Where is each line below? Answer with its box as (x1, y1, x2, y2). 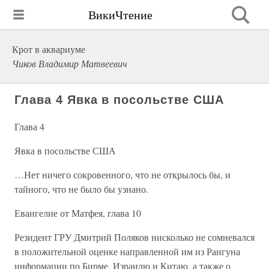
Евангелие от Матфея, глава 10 (14, 207, 141, 219)
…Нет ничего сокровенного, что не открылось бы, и (14, 168, 231, 181)
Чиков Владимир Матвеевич (12, 57, 127, 70)
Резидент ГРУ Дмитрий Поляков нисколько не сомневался (14, 231, 255, 243)
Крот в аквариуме (12, 43, 85, 55)
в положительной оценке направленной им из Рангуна (14, 245, 240, 258)
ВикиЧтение (88, 6, 153, 23)
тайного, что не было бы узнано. (14, 183, 148, 195)
